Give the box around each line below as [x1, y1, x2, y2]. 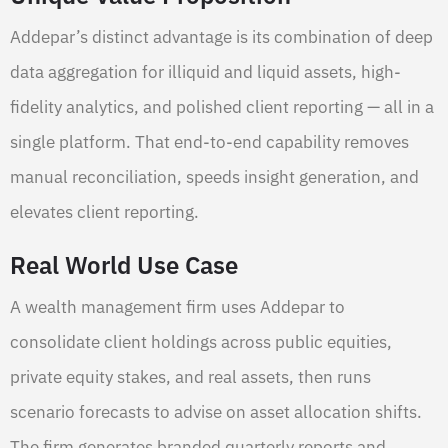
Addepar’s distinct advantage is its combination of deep [10, 26, 433, 49]
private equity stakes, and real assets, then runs [10, 366, 371, 389]
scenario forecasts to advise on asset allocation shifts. [10, 401, 422, 424]
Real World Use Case [10, 249, 238, 282]
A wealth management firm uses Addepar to [10, 296, 345, 319]
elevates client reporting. [10, 201, 199, 224]
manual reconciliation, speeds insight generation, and [10, 166, 419, 189]
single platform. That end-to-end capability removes [10, 131, 409, 154]
